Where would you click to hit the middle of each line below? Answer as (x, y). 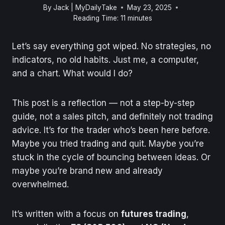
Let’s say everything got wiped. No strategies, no (111, 46)
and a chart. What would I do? (72, 73)
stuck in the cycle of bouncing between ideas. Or (111, 157)
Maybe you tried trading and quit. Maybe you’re (108, 143)
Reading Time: (96, 18)
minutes (140, 18)
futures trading (154, 214)
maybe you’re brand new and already (87, 171)
